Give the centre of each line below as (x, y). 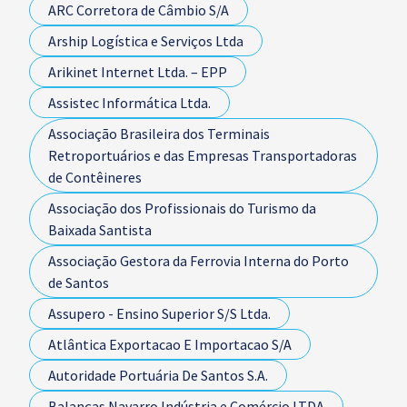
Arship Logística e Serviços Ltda (146, 41)
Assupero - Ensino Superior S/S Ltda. (159, 313)
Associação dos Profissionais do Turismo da (182, 208)
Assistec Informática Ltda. (129, 103)
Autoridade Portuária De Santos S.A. (158, 375)
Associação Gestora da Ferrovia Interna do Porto (199, 261)
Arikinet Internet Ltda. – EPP (138, 72)
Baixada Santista (100, 230)
